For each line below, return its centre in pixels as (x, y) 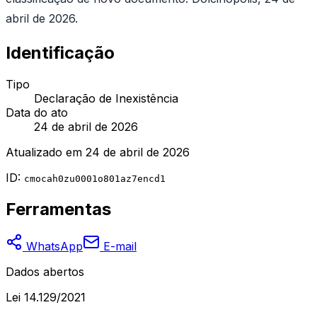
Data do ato (37, 113)
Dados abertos (45, 272)
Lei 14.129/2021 (46, 298)
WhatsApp (53, 247)
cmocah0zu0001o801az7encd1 (95, 179)
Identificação (60, 53)
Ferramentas (58, 209)
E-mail (118, 247)
